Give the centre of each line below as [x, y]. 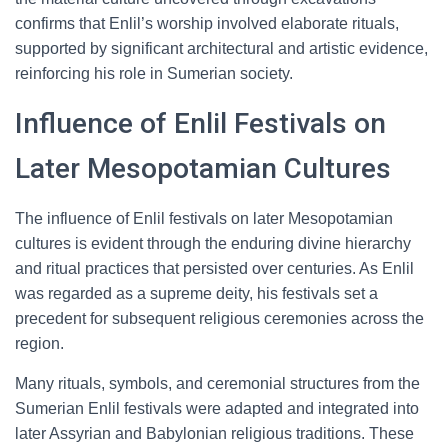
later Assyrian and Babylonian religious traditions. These [214, 433]
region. [39, 343]
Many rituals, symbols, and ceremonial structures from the [217, 383]
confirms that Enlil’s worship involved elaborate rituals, [207, 23]
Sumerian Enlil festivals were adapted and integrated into [217, 408]
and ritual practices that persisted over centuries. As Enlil [214, 268]
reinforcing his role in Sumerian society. [154, 73]
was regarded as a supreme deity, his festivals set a [196, 293]
